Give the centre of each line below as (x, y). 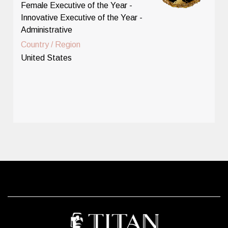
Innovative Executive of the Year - (82, 17)
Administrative (47, 30)
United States (47, 58)
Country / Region (51, 44)
